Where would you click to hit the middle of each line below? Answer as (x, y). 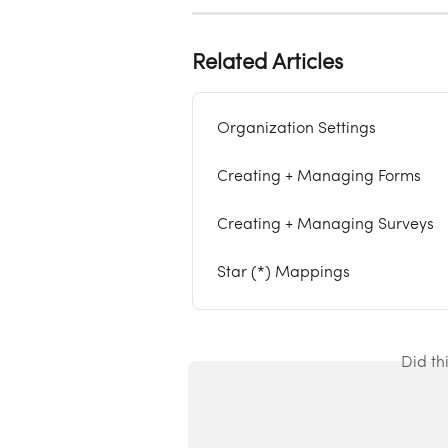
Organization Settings (296, 128)
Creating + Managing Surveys (325, 224)
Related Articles (267, 62)
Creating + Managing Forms (319, 176)
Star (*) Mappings (283, 272)
